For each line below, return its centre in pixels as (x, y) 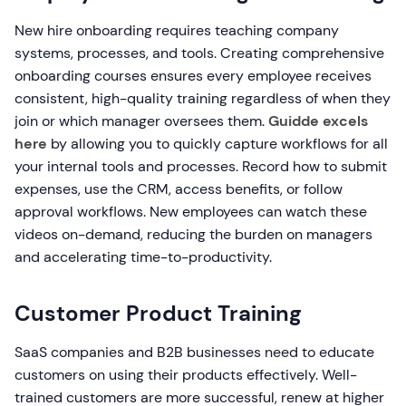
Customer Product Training (158, 313)
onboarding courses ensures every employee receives (193, 76)
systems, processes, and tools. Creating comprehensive (199, 53)
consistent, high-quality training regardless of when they (203, 98)
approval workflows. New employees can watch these (191, 212)
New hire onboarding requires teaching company (177, 30)
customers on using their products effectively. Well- (186, 375)
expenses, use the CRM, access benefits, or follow (179, 189)
